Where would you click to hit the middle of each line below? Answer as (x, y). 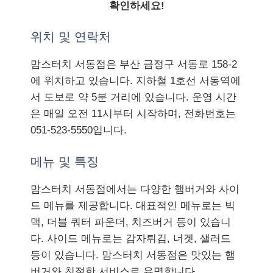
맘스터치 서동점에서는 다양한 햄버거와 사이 (135, 189)
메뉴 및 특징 (65, 161)
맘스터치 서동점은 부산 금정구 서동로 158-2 (134, 64)
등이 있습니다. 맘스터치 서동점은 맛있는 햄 (133, 255)
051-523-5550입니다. (79, 130)
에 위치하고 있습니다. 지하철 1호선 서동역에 (136, 81)
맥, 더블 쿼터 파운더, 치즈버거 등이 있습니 (131, 222)
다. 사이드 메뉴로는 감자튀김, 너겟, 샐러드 (131, 238)
